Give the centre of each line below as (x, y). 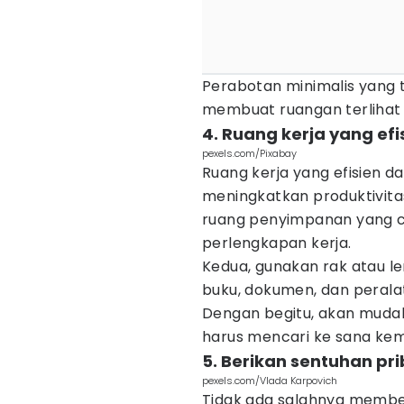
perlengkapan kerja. (277, 243)
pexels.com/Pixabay (249, 153)
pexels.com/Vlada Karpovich (270, 381)
